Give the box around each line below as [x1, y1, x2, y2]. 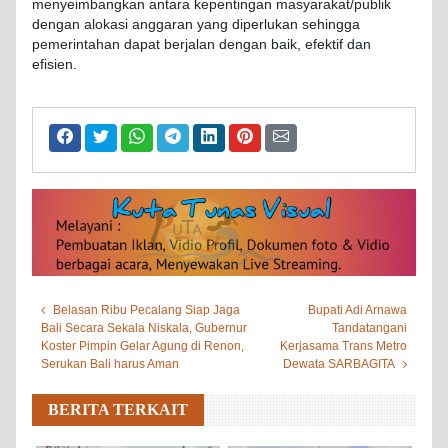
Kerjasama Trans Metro [280, 338, 407, 353]
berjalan [164, 37, 215, 53]
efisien [32, 57, 73, 73]
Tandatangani [332, 320, 407, 335]
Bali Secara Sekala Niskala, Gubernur [41, 320, 247, 335]
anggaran [132, 17, 193, 33]
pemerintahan [32, 37, 120, 53]
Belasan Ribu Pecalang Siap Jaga [53, 302, 240, 317]
